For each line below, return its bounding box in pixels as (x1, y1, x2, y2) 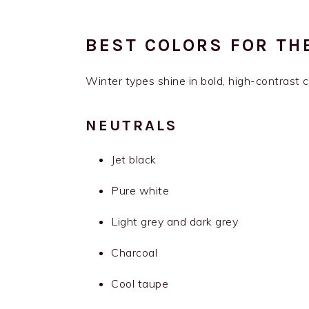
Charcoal (111, 246, 157, 260)
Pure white (111, 183, 169, 198)
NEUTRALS (86, 117, 177, 135)
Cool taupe (111, 277, 168, 291)
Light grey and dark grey (111, 215, 238, 229)
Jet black (111, 152, 157, 167)
